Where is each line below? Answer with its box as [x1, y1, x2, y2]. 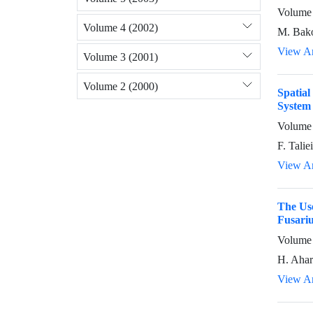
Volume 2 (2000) [83, 79, 158, 93]
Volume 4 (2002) [83, 20, 158, 34]
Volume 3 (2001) [83, 50, 158, 64]
